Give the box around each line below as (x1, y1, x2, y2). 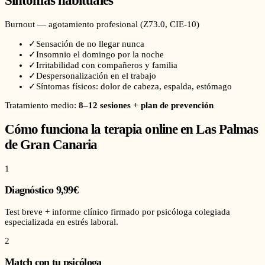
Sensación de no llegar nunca (36, 39, 144, 49)
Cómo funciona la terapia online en (5, 121, 196, 137)
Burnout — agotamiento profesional (5, 20, 138, 29)
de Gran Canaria (5, 137, 98, 152)
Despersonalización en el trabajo (36, 71, 156, 81)
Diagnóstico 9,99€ (5, 184, 79, 196)
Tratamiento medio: (5, 101, 79, 111)
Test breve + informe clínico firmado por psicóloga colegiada (5, 206, 230, 216)
